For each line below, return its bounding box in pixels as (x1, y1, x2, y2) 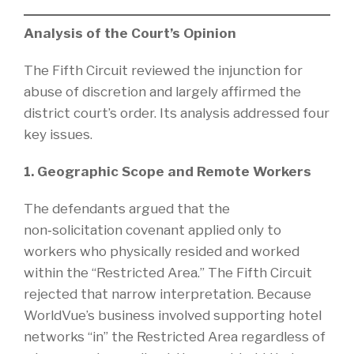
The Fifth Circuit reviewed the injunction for (24, 62, 303, 78)
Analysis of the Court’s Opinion (24, 24, 236, 41)
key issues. (24, 126, 92, 142)
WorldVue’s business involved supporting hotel (24, 307, 322, 323)
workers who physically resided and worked (24, 243, 299, 259)
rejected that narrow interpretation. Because (24, 285, 311, 302)
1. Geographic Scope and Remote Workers (24, 163, 311, 179)
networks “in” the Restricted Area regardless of (24, 328, 326, 345)
